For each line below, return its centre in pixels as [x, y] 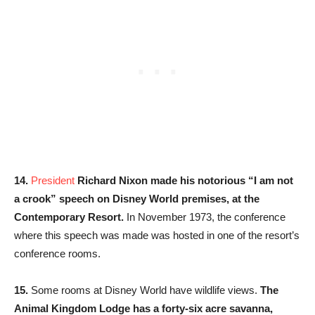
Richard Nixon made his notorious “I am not [185, 181]
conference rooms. [57, 254]
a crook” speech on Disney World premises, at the [137, 199]
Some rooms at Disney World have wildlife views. [144, 290]
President [53, 181]
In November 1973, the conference [205, 217]
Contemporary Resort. [69, 217]
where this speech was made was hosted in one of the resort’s [157, 236]
